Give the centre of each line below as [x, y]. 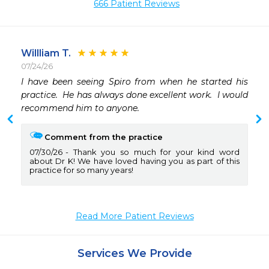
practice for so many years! [81, 170]
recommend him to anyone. [81, 108]
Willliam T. [46, 53]
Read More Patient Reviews [134, 216]
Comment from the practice [104, 137]
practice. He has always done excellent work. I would [134, 95]
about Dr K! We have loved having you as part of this [134, 161]
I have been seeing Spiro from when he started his [134, 82]
